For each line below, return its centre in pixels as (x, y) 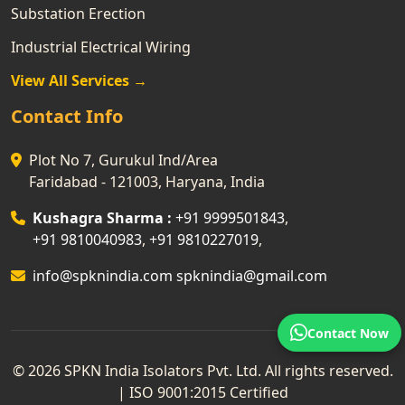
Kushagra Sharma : (102, 217)
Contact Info (67, 116)
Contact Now (348, 333)
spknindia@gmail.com (252, 275)
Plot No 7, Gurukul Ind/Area (123, 160)
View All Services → (79, 80)
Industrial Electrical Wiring (101, 47)
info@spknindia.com (104, 275)
